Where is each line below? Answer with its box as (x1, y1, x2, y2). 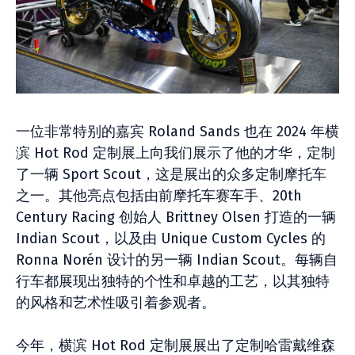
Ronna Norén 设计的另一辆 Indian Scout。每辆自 (16, 251, 338, 269)
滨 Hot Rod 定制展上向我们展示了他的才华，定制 (16, 144, 335, 162)
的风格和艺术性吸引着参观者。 (16, 294, 216, 311)
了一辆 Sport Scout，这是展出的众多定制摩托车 (16, 166, 326, 183)
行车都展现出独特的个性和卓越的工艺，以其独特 (16, 273, 330, 290)
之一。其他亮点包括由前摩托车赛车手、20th (16, 187, 302, 204)
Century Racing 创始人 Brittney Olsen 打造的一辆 (16, 208, 336, 226)
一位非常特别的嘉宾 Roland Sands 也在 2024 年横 (16, 123, 339, 140)
